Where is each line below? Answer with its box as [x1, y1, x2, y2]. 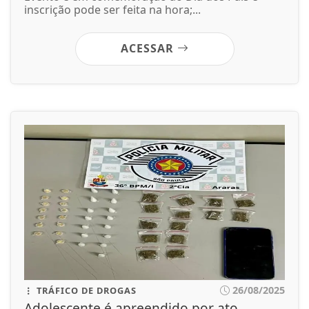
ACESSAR [120, 40, 177, 56]
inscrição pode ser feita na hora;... [24, 1, 201, 17]
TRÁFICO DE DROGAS [34, 284, 137, 297]
